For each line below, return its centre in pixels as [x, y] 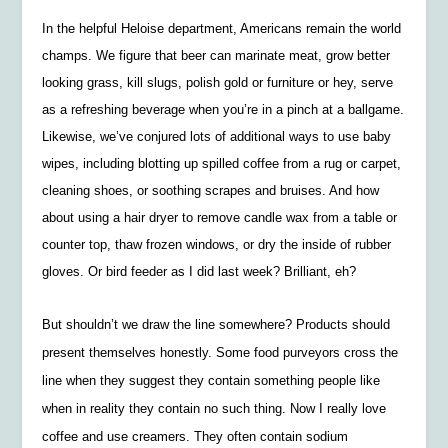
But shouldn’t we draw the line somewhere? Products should [216, 324]
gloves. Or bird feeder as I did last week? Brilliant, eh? [199, 271]
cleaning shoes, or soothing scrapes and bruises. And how [211, 190]
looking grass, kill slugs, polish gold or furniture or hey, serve [218, 82]
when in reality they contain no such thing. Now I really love [214, 408]
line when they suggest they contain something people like [211, 380]
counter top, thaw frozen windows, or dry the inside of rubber [217, 244]
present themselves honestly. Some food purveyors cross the [220, 352]
